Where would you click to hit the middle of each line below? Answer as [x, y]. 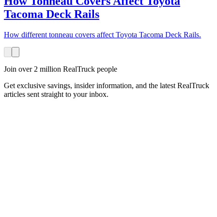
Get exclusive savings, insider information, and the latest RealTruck [107, 86]
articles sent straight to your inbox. [56, 94]
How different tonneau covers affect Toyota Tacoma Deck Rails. [102, 35]
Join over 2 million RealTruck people [61, 69]
